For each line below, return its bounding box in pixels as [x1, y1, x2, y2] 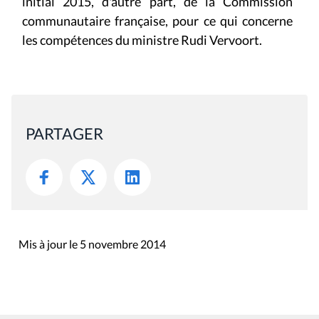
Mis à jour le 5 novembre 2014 [19, 237, 166, 251]
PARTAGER [26, 124, 103, 144]
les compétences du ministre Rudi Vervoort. [22, 32, 262, 48]
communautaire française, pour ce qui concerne [22, 13, 293, 29]
